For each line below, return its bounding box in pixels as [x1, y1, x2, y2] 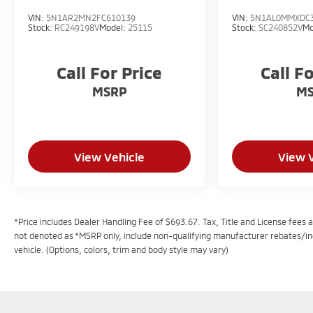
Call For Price [56, 61, 162, 82]
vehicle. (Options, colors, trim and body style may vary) [14, 244, 228, 254]
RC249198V [54, 22, 99, 32]
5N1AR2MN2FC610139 [46, 12, 136, 22]
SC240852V [258, 22, 303, 32]
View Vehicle [73, 149, 145, 163]
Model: [99, 22, 128, 32]
